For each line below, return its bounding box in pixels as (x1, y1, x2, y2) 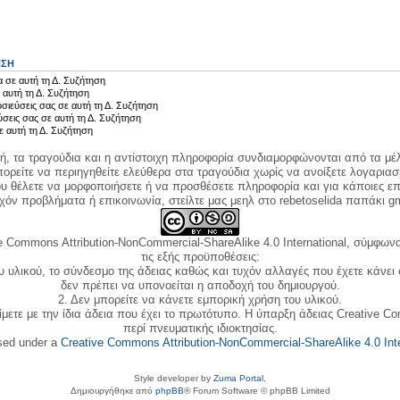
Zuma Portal (213, 373, 263, 384)
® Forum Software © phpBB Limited (183, 386, 330, 396)
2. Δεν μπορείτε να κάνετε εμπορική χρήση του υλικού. (58, 292, 342, 306)
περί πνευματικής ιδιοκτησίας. (122, 321, 278, 335)
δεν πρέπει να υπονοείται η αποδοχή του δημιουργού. (60, 278, 340, 292)
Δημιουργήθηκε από (70, 386, 155, 396)
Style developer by (134, 373, 213, 384)
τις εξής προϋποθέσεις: (140, 249, 260, 263)
